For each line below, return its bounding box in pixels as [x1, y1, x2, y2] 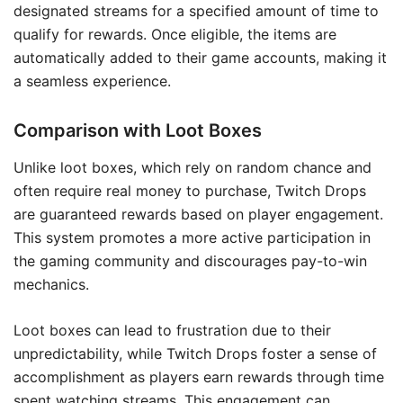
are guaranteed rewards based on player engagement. [13, 204, 383, 223]
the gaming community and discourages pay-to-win [13, 251, 367, 270]
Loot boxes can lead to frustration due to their [13, 320, 331, 339]
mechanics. [13, 274, 89, 293]
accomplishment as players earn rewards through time [13, 367, 384, 386]
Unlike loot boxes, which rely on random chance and [13, 157, 372, 176]
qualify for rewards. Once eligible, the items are [13, 24, 336, 43]
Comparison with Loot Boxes [13, 119, 262, 141]
